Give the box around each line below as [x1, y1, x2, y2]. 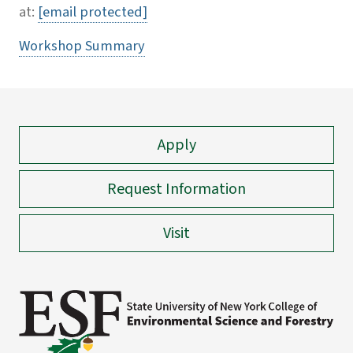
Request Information [107, 178, 246, 201]
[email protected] [38, 2, 147, 23]
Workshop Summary [19, 35, 145, 57]
